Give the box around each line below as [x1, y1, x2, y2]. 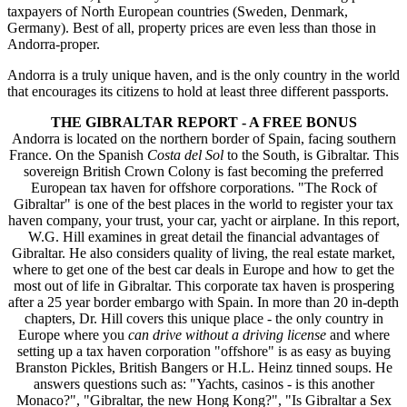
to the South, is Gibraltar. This [226, 146, 399, 163]
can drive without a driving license [127, 326, 330, 342]
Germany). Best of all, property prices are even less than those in [7, 19, 376, 35]
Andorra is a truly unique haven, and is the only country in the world [7, 66, 400, 83]
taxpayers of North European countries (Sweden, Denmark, [7, 3, 348, 19]
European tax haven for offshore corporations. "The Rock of [30, 179, 377, 195]
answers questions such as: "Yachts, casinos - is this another [33, 375, 374, 392]
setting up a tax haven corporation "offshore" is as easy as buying [16, 342, 391, 359]
